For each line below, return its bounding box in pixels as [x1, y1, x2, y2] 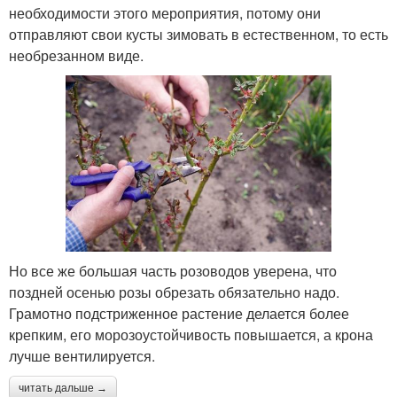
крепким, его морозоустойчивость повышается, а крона [9, 324, 373, 346]
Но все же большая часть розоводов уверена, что [9, 261, 337, 282]
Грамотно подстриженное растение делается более [9, 303, 349, 324]
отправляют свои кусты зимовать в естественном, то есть [9, 23, 388, 44]
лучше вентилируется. [9, 346, 155, 367]
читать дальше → [19, 382, 107, 395]
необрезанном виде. [9, 44, 144, 66]
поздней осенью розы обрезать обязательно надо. [9, 282, 339, 303]
